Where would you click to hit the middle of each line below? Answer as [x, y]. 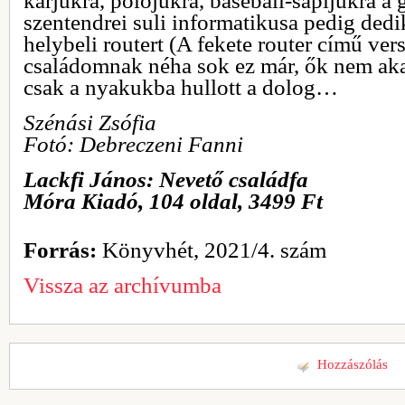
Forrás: [60, 250]
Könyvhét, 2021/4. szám [212, 250]
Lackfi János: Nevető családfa [166, 179]
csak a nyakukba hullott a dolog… [181, 87]
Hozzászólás [353, 364]
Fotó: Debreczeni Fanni [133, 144]
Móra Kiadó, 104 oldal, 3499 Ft [173, 201]
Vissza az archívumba [122, 285]
